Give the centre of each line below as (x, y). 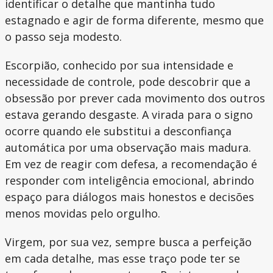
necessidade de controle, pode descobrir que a (128, 82)
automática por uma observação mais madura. (128, 148)
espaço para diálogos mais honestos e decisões (129, 197)
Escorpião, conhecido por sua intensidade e (119, 66)
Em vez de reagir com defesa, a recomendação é (131, 164)
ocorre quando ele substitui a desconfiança (118, 131)
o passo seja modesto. (63, 37)
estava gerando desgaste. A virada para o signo (129, 115)
